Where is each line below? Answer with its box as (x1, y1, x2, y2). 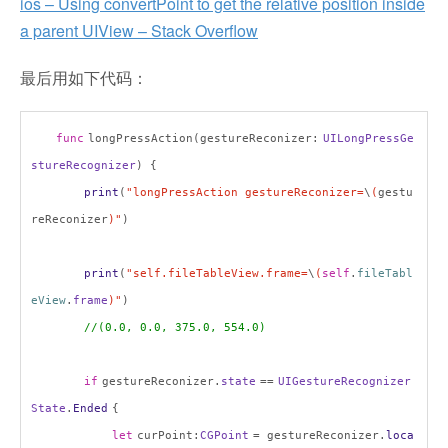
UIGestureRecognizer (278, 375, 411, 388)
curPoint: (137, 429, 200, 442)
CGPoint (200, 429, 249, 442)
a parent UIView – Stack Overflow (20, 19, 258, 42)
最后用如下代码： (20, 66, 148, 89)
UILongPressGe (323, 132, 414, 145)
